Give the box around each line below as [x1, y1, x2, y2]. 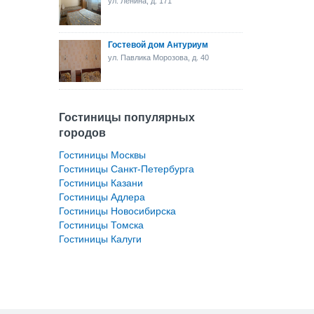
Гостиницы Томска [58, 219, 144, 231]
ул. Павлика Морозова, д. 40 [107, 53, 209, 62]
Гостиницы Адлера [58, 191, 145, 203]
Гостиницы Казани [58, 177, 143, 189]
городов [58, 127, 106, 139]
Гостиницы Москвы [58, 149, 146, 161]
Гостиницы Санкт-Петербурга [58, 163, 194, 175]
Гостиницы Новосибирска [58, 205, 176, 217]
